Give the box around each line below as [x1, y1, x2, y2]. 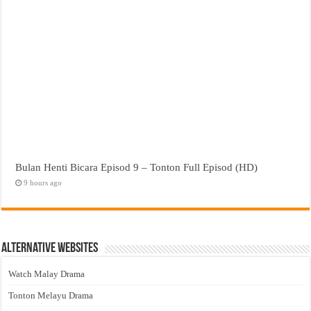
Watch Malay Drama [8, 269, 85, 280]
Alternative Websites [1, 242, 99, 256]
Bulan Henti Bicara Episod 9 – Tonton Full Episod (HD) [15, 161, 258, 174]
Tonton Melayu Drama [8, 290, 94, 301]
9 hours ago [24, 178, 62, 187]
